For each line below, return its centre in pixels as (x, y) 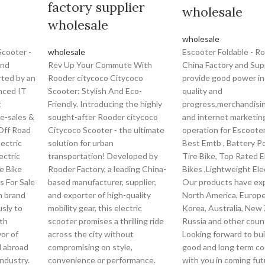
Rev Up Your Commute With (100, 65)
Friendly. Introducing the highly (105, 104)
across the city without (91, 234)
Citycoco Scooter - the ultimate (106, 130)
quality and (202, 91)
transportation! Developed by (103, 156)
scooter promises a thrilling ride (106, 221)
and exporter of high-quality (100, 195)
